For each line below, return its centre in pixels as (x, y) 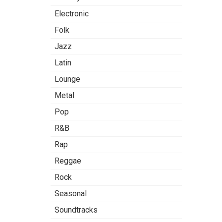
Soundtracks (76, 210)
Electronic (72, 14)
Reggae (68, 161)
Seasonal (71, 194)
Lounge (67, 79)
